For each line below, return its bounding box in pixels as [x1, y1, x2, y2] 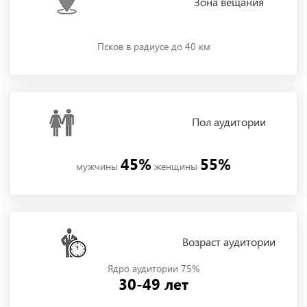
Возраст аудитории [182, 234, 275, 249]
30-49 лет [119, 273, 188, 295]
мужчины [76, 160, 121, 173]
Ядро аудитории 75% [108, 262, 199, 275]
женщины [151, 160, 200, 173]
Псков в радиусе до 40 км [97, 40, 210, 53]
